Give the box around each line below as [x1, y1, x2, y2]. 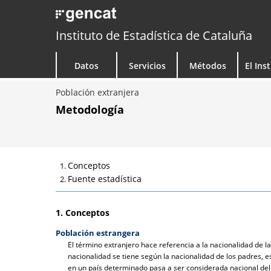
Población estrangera [56, 227, 140, 238]
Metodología [56, 102, 124, 117]
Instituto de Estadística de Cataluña [56, 27, 252, 44]
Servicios [128, 60, 166, 71]
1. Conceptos [56, 207, 109, 218]
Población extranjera [56, 87, 139, 98]
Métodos [189, 60, 226, 71]
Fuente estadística [68, 173, 142, 184]
